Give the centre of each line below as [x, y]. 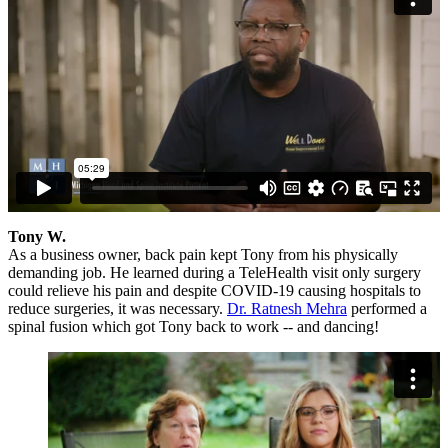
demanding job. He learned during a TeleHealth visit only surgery [214, 273]
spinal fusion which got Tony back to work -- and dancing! [193, 327]
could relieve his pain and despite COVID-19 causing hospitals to [214, 291]
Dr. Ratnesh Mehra [287, 309]
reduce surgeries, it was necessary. [117, 309]
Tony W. [37, 237]
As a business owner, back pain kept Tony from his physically [203, 255]
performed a [387, 309]
